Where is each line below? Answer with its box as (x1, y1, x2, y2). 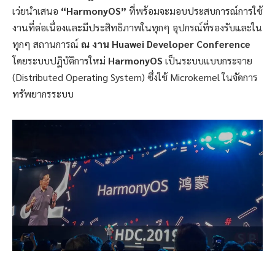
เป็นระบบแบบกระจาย (163, 53, 252, 67)
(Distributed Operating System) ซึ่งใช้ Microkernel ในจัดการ (12, 70, 258, 83)
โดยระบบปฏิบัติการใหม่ (12, 53, 108, 67)
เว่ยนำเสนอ (12, 4, 61, 17)
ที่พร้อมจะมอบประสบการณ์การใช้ (129, 4, 263, 17)
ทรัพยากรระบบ (12, 87, 74, 100)
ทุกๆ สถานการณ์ (12, 37, 81, 50)
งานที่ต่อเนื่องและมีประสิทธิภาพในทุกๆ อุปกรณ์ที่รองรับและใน (12, 20, 262, 34)
